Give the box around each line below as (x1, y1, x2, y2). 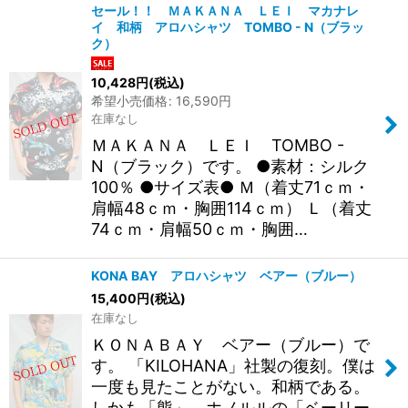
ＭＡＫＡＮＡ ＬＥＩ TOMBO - (91, 136, 344, 156)
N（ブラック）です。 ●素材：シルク (91, 157, 369, 177)
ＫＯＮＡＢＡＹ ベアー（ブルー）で (91, 335, 370, 355)
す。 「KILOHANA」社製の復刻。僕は (91, 356, 375, 376)
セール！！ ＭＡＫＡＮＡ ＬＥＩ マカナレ (91, 2, 359, 18)
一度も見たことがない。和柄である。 (91, 377, 370, 397)
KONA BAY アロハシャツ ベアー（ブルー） (91, 268, 362, 284)
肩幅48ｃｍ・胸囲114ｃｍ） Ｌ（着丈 (91, 199, 372, 219)
